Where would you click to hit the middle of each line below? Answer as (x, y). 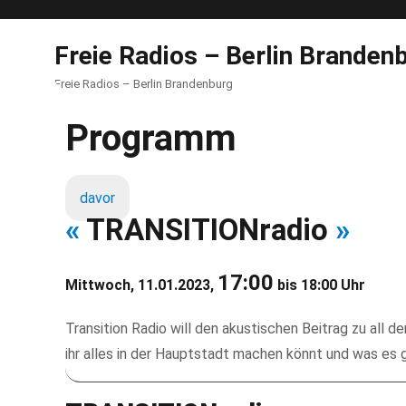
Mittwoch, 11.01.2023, (141, 285)
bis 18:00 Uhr (319, 285)
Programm (151, 138)
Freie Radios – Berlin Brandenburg (144, 84)
